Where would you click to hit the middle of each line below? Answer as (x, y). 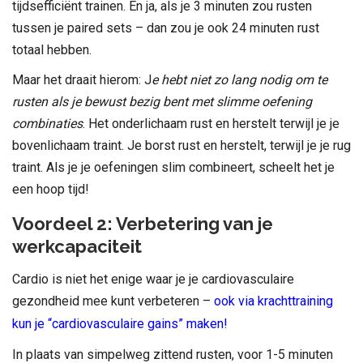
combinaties (47, 123)
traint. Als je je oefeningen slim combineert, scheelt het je (173, 167)
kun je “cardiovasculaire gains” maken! (120, 323)
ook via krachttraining (273, 301)
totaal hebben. (52, 49)
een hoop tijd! (51, 189)
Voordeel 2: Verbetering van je (143, 223)
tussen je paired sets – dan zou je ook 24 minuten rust (166, 28)
